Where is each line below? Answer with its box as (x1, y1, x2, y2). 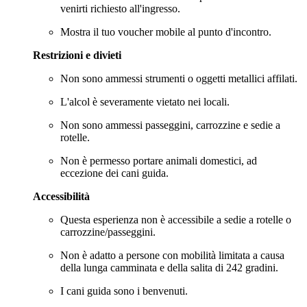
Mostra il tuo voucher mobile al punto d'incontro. (60, 25, 271, 38)
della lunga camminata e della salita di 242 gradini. (60, 261, 278, 273)
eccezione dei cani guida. (60, 167, 169, 179)
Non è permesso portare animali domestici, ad (60, 154, 257, 167)
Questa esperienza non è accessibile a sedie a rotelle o (60, 213, 291, 225)
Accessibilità (33, 190, 90, 202)
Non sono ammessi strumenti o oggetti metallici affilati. (60, 72, 297, 84)
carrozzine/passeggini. (60, 225, 156, 238)
